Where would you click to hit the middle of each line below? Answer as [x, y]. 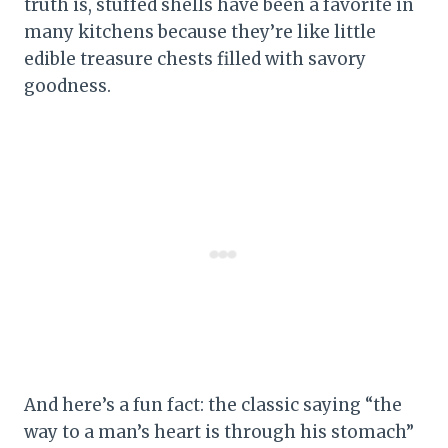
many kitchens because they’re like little [200, 31]
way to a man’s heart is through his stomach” [219, 431]
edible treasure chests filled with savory [195, 58]
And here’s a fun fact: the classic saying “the [213, 404]
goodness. [67, 85]
